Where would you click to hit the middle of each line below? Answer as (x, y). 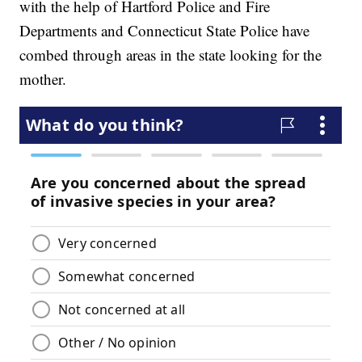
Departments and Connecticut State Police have (165, 31)
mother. (43, 79)
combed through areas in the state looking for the (171, 55)
